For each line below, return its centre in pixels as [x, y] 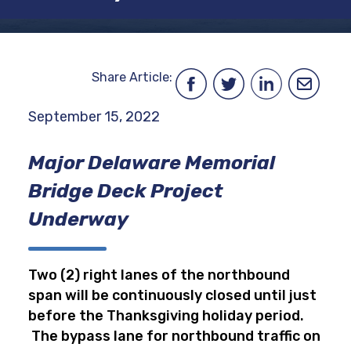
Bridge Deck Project [126, 190]
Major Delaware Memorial [152, 162]
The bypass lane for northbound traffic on [174, 336]
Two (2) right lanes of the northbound [159, 275]
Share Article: [132, 77]
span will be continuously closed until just [172, 295]
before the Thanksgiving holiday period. [166, 316]
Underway [78, 219]
